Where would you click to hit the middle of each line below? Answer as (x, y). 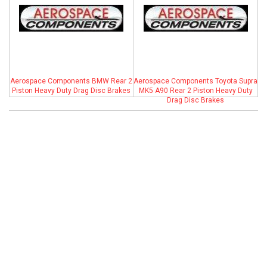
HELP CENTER (40, 43)
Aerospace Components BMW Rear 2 (71, 81)
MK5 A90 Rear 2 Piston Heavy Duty (195, 91)
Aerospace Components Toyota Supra (195, 81)
